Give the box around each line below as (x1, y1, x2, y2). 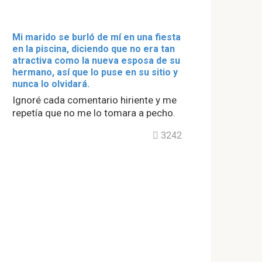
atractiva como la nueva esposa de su (12, 55, 180, 66)
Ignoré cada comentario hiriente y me (12, 94, 177, 106)
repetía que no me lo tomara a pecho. (12, 107, 175, 119)
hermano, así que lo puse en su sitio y (12, 67, 178, 78)
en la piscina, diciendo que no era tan (12, 43, 175, 54)
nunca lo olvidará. (12, 78, 89, 89)
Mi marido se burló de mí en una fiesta (12, 32, 181, 43)
